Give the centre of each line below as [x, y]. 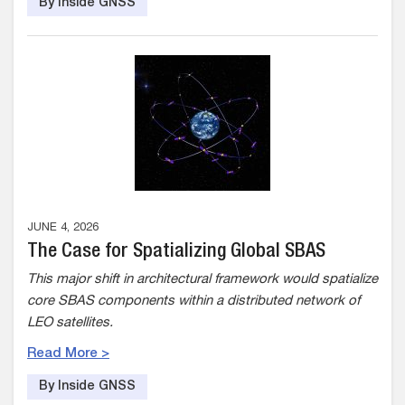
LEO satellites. [72, 323]
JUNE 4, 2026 [63, 228]
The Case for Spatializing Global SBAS [176, 252]
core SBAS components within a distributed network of [193, 301]
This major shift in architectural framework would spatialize [202, 280]
